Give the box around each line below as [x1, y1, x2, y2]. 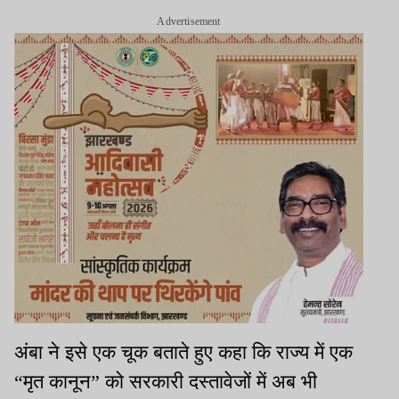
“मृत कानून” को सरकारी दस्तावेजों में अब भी [14, 370, 317, 394]
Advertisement [157, 14, 221, 28]
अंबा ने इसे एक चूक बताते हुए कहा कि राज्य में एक [14, 341, 353, 364]
